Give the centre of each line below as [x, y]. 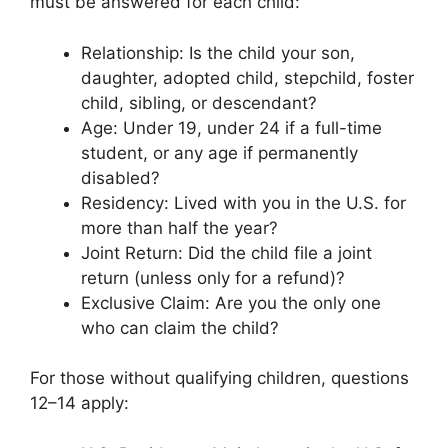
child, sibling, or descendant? [199, 102]
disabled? [120, 177]
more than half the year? [179, 227]
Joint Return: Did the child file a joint [226, 252]
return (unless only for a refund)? [213, 277]
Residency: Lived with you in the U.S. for [243, 202]
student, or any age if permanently [219, 152]
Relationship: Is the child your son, [218, 52]
